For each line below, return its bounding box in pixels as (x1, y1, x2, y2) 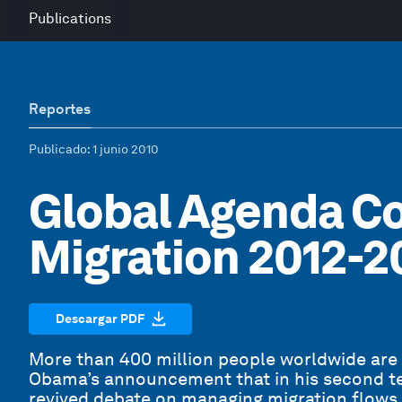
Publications (29, 10, 111, 27)
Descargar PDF (55, 310, 144, 326)
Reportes (29, 100, 91, 118)
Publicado (29, 142, 87, 156)
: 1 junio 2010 (87, 142, 159, 156)
